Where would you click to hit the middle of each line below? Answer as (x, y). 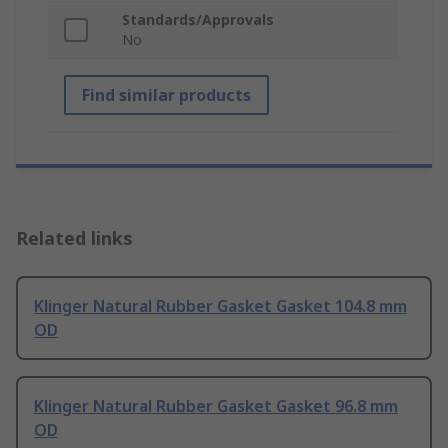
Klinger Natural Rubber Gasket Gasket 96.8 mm (216, 406)
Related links (74, 238)
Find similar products (166, 95)
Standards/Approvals (198, 20)
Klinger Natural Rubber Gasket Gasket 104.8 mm (220, 306)
